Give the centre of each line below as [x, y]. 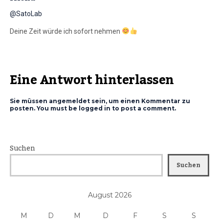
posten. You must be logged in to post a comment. [93, 108]
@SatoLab [26, 13]
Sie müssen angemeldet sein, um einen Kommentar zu [100, 101]
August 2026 [109, 195]
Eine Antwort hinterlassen [92, 80]
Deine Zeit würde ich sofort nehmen [66, 31]
